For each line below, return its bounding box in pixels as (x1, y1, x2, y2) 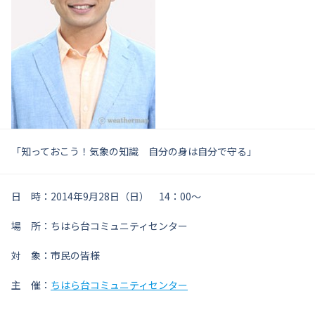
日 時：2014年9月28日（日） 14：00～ (11, 189, 201, 203)
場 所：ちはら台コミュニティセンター (11, 219, 188, 233)
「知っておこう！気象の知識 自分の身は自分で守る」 (11, 144, 257, 158)
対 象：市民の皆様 (11, 248, 100, 262)
